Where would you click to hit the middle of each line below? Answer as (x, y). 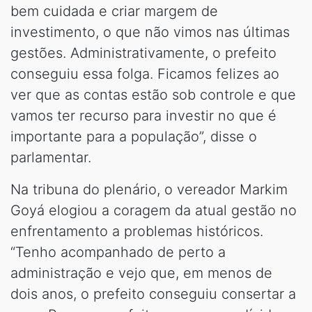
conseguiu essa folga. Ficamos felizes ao (145, 73)
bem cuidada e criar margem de (114, 11)
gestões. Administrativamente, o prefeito (143, 53)
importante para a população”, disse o (134, 136)
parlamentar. (51, 157)
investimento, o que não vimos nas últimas (150, 32)
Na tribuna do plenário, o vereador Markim (149, 189)
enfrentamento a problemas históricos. (137, 231)
